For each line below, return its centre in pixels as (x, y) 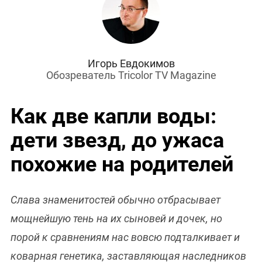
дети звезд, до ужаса (117, 141)
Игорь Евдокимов (131, 64)
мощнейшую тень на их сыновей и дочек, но (116, 219)
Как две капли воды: (113, 117)
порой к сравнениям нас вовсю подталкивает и (125, 237)
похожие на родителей (122, 165)
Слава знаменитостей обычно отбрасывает (116, 200)
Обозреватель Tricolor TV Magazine (131, 75)
